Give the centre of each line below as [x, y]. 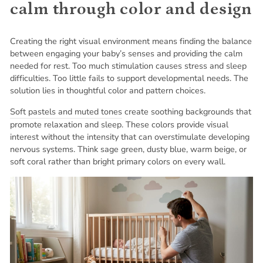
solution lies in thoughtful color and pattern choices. [108, 90]
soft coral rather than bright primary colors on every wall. [118, 161]
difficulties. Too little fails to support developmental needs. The [129, 78]
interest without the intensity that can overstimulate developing [130, 137]
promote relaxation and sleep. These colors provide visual [119, 124]
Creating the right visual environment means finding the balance [131, 41]
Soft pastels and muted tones [66, 112]
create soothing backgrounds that [187, 112]
